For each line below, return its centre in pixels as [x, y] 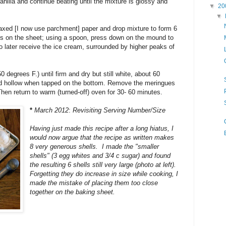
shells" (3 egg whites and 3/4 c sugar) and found [100, 155]
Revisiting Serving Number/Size [120, 110]
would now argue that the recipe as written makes [102, 137]
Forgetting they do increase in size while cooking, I [104, 174]
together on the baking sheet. [73, 192]
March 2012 [52, 110]
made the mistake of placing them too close [94, 183]
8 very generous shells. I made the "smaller [95, 146]
